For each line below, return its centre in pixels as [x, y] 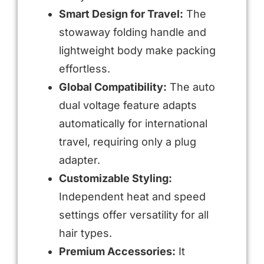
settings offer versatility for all [134, 214]
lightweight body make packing [137, 50]
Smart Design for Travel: [121, 14]
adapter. [80, 160]
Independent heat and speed [132, 196]
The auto [191, 87]
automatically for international [133, 123]
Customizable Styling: [115, 178]
